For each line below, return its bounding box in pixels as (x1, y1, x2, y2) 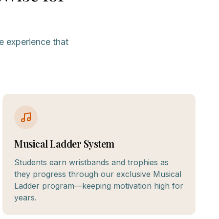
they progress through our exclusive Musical (14, 169, 182, 179)
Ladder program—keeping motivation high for (14, 181, 184, 191)
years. (14, 193, 37, 202)
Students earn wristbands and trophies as (14, 157, 169, 167)
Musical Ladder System (14, 137, 114, 150)
